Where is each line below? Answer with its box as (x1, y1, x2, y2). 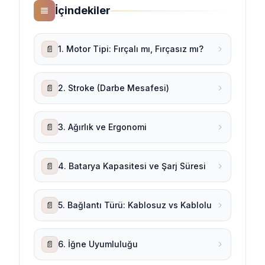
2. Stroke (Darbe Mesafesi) (58, 83, 169, 93)
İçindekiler (55, 4, 111, 17)
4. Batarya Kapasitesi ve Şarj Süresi (58, 161, 206, 171)
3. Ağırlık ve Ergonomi (58, 122, 147, 132)
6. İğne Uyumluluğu (58, 239, 138, 249)
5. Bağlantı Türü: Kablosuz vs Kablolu (58, 200, 212, 210)
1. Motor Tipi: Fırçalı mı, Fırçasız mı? (58, 44, 203, 54)
